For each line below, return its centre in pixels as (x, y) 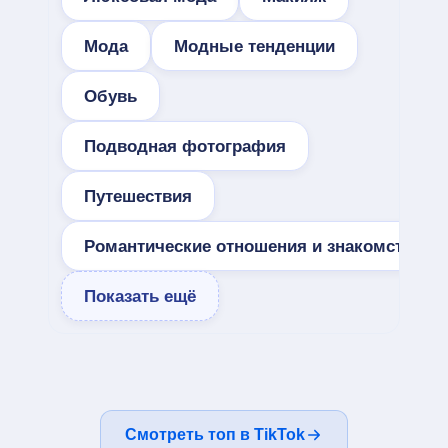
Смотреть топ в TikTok (215, 434)
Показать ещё (140, 296)
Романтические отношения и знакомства (253, 246)
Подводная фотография (185, 146)
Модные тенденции (254, 46)
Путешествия (138, 196)
